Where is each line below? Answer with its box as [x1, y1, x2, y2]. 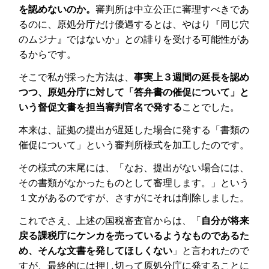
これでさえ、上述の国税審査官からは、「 [19, 215, 202, 226]
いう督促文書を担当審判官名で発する [19, 102, 183, 113]
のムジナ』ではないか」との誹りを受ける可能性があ [19, 34, 250, 45]
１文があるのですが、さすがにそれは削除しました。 [19, 192, 250, 203]
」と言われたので [172, 245, 250, 256]
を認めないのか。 [19, 4, 96, 15]
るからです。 [19, 49, 77, 60]
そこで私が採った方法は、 [19, 72, 134, 83]
